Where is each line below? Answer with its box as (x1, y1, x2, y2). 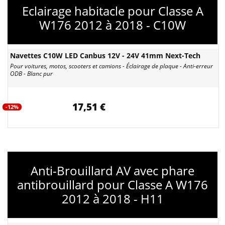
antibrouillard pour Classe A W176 (17, 176, 208, 193)
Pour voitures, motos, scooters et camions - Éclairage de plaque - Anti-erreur (10, 62, 213, 70)
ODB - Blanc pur (10, 69, 53, 78)
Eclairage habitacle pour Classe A (22, 3, 203, 19)
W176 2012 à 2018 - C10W (39, 17, 186, 33)
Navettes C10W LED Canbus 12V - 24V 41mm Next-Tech (10, 51, 200, 60)
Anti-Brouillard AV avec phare (31, 162, 194, 179)
